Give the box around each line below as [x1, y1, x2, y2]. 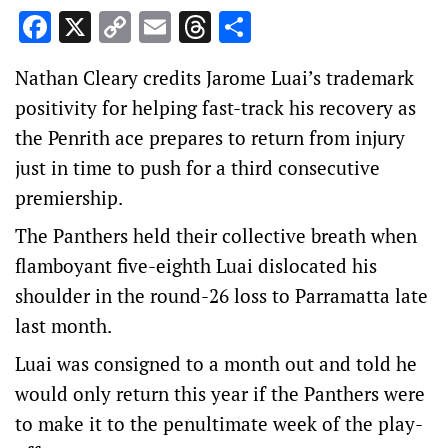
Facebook [51, 6, 184, 48]
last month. [15, 313, 112, 338]
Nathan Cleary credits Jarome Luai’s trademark [15, 65, 414, 90]
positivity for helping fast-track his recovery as [15, 95, 416, 120]
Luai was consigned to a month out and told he [15, 351, 417, 376]
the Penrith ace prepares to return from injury [15, 125, 405, 150]
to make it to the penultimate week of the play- [15, 411, 423, 436]
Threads [211, 6, 326, 48]
